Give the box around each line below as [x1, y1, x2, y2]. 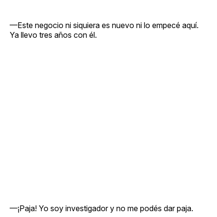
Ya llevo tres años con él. [10, 30, 97, 40]
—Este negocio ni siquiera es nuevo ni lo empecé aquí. [10, 20, 199, 30]
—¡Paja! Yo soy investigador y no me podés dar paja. [10, 203, 193, 213]
